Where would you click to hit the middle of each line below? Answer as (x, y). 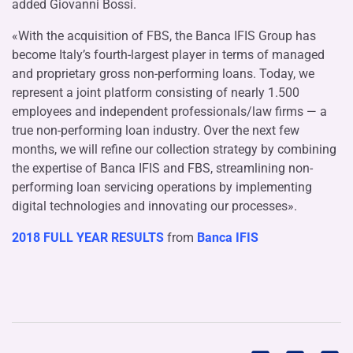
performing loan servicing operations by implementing (162, 187)
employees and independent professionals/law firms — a (169, 111)
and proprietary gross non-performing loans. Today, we (163, 73)
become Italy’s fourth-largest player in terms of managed (168, 54)
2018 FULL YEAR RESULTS (88, 237)
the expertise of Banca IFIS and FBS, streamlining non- (162, 168)
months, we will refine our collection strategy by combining (174, 149)
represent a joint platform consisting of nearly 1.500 (156, 92)
